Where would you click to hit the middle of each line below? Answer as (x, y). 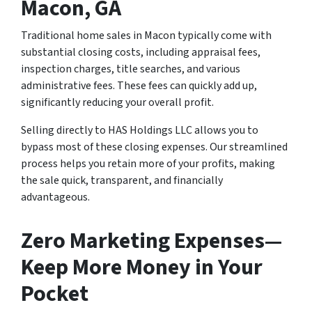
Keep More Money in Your (142, 268)
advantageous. (55, 197)
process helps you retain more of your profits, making (148, 164)
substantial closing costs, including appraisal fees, (141, 53)
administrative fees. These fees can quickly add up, (139, 86)
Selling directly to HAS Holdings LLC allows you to (140, 131)
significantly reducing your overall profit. (117, 103)
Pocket (55, 294)
